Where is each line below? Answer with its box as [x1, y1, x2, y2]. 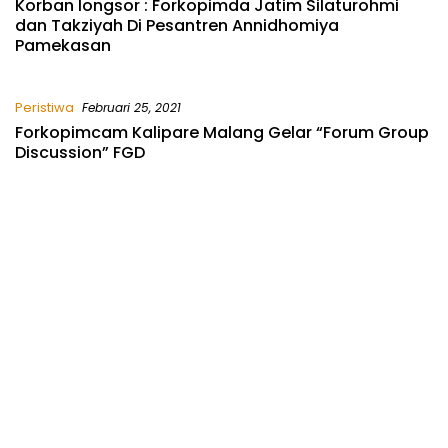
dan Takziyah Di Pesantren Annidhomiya [15, 14, 339, 38]
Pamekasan [15, 34, 111, 58]
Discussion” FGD [15, 141, 145, 165]
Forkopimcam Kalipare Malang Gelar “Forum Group [15, 121, 429, 145]
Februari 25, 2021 [82, 99, 181, 117]
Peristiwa [15, 98, 74, 118]
